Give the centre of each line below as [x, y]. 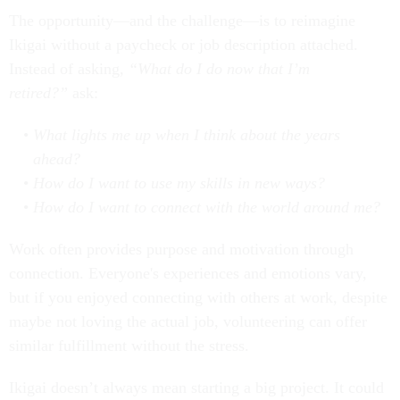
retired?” [38, 93]
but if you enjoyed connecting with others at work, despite [198, 298]
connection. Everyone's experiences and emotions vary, [188, 274]
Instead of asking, [69, 69]
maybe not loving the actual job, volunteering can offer [188, 322]
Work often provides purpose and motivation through [181, 250]
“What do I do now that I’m [219, 69]
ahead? [56, 159]
